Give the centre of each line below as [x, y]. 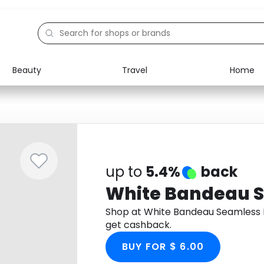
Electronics [59, 92]
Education [57, 119]
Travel [134, 70]
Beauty [27, 70]
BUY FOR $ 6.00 [163, 247]
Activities [55, 146]
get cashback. [138, 225]
